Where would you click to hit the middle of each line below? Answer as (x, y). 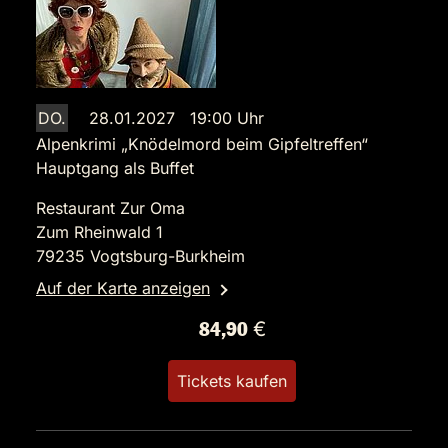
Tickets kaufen (232, 381)
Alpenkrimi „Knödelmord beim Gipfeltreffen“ (202, 144)
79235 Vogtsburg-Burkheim (140, 256)
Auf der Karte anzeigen (123, 288)
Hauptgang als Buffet (115, 168)
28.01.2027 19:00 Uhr (176, 118)
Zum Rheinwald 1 (99, 232)
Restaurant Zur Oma (110, 208)
